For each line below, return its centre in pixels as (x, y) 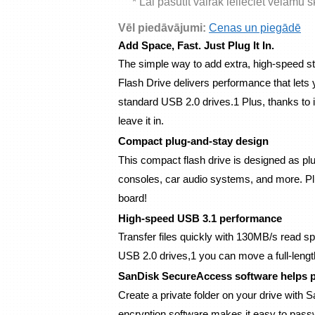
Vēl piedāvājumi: (163, 27)
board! (133, 198)
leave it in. (141, 121)
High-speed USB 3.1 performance (200, 218)
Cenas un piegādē (255, 27)
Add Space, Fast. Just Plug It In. (196, 45)
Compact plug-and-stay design (193, 141)
